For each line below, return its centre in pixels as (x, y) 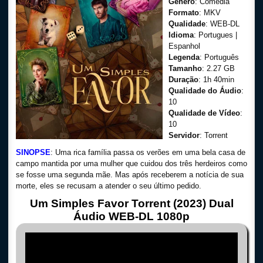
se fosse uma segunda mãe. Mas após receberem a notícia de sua (130, 175)
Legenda (184, 57)
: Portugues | (215, 35)
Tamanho (185, 68)
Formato (184, 13)
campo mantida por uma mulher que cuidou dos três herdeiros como (131, 163)
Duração (183, 80)
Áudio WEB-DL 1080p (131, 216)
